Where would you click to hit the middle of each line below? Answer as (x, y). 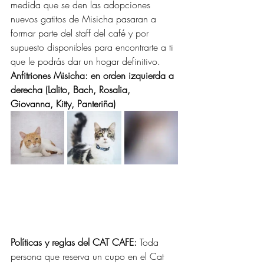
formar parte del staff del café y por (81, 33)
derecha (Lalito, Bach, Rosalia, (72, 89)
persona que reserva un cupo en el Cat (89, 256)
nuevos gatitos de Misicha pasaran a (85, 19)
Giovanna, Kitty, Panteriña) (63, 103)
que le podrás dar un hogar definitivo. (87, 61)
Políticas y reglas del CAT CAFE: (75, 242)
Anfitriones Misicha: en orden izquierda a (94, 75)
